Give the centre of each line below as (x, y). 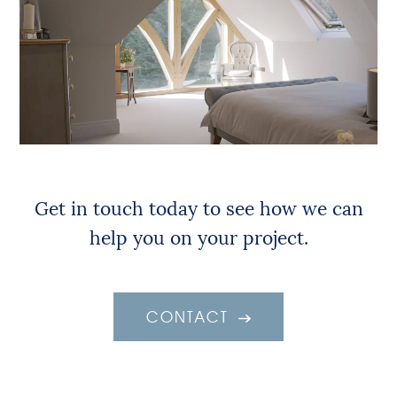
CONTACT (191, 316)
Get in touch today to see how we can (198, 207)
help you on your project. (198, 236)
